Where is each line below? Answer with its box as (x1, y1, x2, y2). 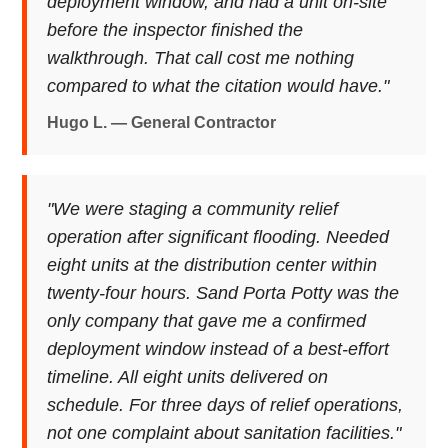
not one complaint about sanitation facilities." (47, 423, 402, 443)
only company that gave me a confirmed (47, 311, 367, 331)
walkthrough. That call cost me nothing (47, 48, 355, 68)
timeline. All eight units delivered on (47, 367, 329, 387)
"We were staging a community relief (47, 199, 339, 219)
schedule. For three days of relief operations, (47, 395, 404, 415)
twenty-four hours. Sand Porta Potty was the (47, 283, 400, 303)
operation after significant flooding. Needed (47, 227, 390, 247)
